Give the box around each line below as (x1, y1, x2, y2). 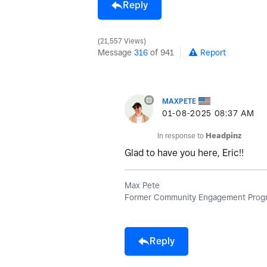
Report (200, 47, 226, 57)
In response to (157, 131, 206, 140)
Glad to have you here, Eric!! (125, 147, 244, 159)
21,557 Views (98, 36, 145, 45)
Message (98, 47, 134, 57)
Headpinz (206, 131, 241, 140)
